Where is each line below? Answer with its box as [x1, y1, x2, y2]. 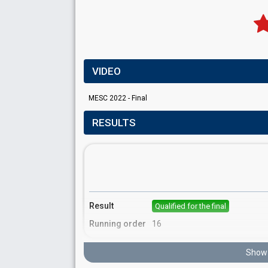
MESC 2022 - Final [89, 94, 147, 102]
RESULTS [92, 117, 136, 129]
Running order [89, 219, 146, 229]
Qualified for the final [155, 202, 226, 211]
